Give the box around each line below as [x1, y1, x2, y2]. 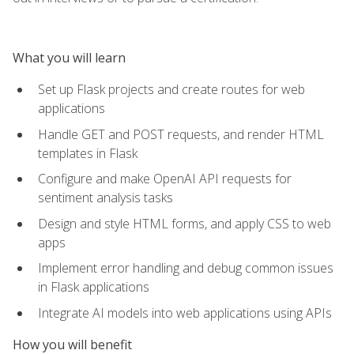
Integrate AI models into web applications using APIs [38, 303, 332, 322]
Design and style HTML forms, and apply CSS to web [38, 214, 331, 232]
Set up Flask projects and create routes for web [38, 80, 305, 98]
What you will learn [13, 48, 126, 66]
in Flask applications [38, 278, 149, 296]
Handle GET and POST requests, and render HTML [38, 125, 324, 143]
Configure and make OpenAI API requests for [38, 170, 292, 188]
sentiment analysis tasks [38, 189, 173, 207]
